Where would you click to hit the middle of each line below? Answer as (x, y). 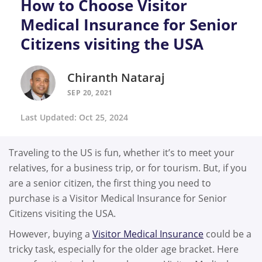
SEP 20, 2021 (90, 93)
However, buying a (51, 234)
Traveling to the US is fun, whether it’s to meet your (122, 152)
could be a (227, 234)
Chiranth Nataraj (116, 77)
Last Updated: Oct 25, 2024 (74, 117)
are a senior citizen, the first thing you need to (110, 183)
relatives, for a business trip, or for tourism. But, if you (128, 168)
